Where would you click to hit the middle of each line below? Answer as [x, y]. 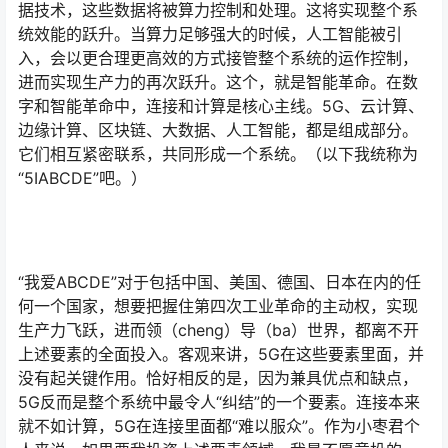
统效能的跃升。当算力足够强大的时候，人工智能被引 [210, 34]
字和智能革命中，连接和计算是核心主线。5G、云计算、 [221, 106]
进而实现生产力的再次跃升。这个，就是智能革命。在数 [218, 82]
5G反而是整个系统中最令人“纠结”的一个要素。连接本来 [219, 402]
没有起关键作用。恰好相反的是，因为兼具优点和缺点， [218, 378]
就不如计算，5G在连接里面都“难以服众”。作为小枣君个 [219, 426]
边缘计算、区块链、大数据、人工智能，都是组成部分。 [218, 130]
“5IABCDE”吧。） [82, 178]
